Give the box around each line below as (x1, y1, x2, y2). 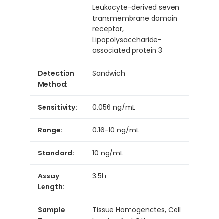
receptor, (92, 23, 124, 34)
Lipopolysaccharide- (92, 34, 162, 44)
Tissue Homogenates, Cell (92, 204, 181, 215)
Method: (38, 79, 68, 89)
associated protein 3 (92, 45, 162, 55)
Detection (38, 68, 74, 78)
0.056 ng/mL (92, 102, 135, 112)
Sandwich (92, 68, 125, 78)
